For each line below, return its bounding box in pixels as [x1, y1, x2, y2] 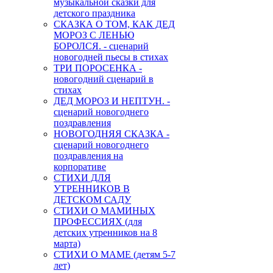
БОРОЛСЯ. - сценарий [54, 41, 149, 52]
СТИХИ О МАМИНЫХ [54, 205, 155, 216]
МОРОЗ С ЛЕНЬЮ [54, 30, 134, 41]
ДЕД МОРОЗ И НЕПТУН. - [54, 96, 170, 107]
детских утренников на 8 [54, 227, 157, 238]
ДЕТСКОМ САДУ [54, 194, 131, 205]
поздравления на [54, 151, 123, 161]
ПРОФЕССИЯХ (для [54, 216, 142, 227]
